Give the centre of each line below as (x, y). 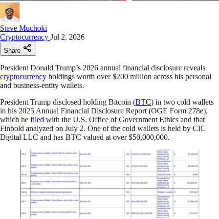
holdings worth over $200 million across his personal (129, 76)
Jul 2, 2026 (67, 37)
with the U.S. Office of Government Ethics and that (124, 119)
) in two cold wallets (182, 102)
